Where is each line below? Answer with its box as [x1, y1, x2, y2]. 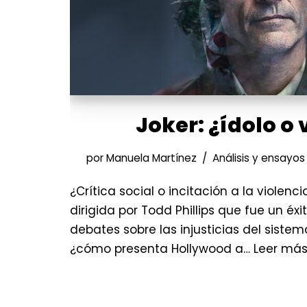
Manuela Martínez [106, 150, 197, 165]
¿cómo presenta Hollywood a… [70, 240, 254, 257]
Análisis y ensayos [212, 150, 305, 165]
